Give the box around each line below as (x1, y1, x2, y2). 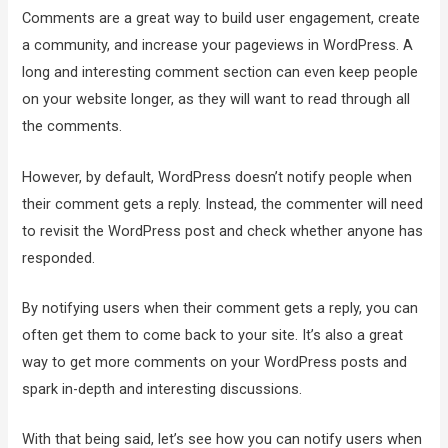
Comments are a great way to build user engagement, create (22, 9, 421, 28)
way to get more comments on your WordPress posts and (22, 353, 408, 371)
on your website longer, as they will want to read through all (22, 90, 411, 109)
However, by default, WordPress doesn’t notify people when (22, 167, 413, 186)
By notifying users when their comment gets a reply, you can (22, 299, 419, 317)
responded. (22, 248, 96, 267)
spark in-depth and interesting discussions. (22, 380, 303, 398)
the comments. (22, 117, 123, 136)
